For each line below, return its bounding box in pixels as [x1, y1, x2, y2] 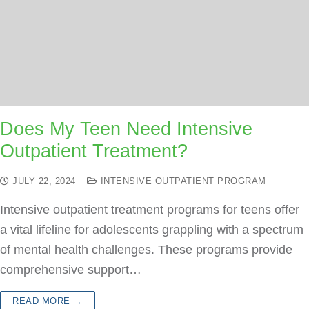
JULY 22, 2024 [12, 176, 76, 186]
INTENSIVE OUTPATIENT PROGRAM [97, 176, 266, 186]
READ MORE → [12, 296, 83, 306]
